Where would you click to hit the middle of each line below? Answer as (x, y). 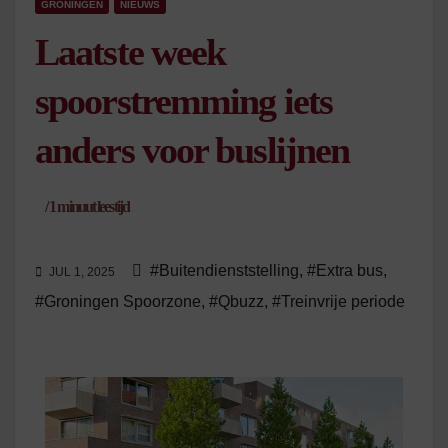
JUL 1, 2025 (82, 272)
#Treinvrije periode (338, 302)
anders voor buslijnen (192, 150)
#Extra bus (345, 271)
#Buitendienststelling (224, 271)
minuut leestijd (92, 206)
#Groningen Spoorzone (118, 302)
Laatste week (130, 52)
